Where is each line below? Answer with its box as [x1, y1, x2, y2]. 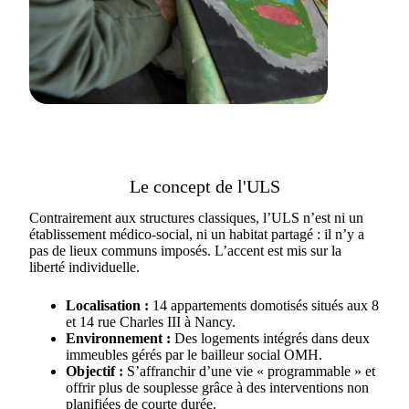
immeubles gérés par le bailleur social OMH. [66, 347, 322, 362]
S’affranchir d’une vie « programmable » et [123, 363, 375, 379]
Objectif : [66, 363, 123, 379]
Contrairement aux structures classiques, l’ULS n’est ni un [29, 210, 363, 225]
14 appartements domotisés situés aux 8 [149, 298, 379, 313]
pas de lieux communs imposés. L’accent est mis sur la [29, 243, 341, 258]
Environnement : [66, 330, 171, 346]
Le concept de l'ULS [129, 176, 280, 196]
